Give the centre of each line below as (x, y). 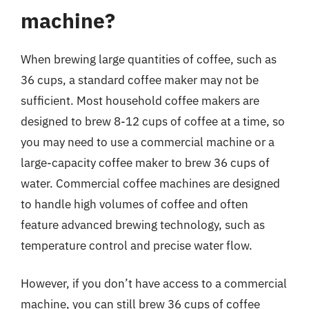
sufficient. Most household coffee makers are (140, 100)
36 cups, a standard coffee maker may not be (140, 80)
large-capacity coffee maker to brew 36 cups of (145, 162)
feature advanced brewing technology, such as (143, 225)
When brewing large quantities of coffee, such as (149, 59)
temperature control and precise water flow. (137, 245)
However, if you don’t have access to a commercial (154, 283)
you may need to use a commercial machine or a (148, 142)
